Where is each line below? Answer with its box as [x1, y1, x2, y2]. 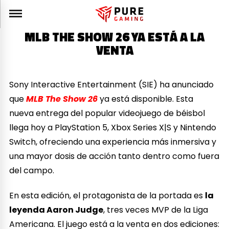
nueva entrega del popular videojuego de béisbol [9, 107, 205, 119]
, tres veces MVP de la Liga [103, 203, 209, 216]
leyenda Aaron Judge [9, 203, 104, 216]
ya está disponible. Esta [98, 93, 194, 105]
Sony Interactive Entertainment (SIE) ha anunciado [9, 78, 214, 90]
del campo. [9, 164, 55, 176]
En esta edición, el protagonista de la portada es [9, 189, 205, 201]
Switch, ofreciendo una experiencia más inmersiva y [9, 135, 217, 148]
